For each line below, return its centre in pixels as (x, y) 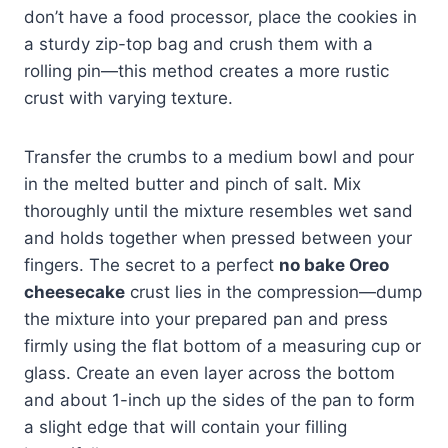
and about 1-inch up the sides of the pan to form (219, 399)
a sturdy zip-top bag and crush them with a (198, 43)
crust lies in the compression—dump (273, 291)
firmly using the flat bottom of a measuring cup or (222, 345)
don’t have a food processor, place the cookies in (220, 16)
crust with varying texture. (128, 97)
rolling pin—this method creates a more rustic (206, 70)
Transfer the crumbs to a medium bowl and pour (219, 156)
